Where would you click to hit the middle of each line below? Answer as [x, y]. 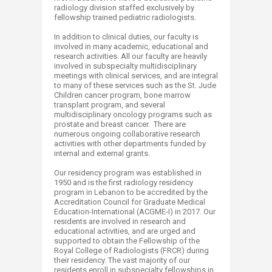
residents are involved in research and [120, 221]
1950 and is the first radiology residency [124, 182]
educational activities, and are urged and [125, 231]
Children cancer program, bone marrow [122, 95]
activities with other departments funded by [130, 143]
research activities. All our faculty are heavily [131, 56]
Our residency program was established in [128, 172]
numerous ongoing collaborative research [127, 134]
